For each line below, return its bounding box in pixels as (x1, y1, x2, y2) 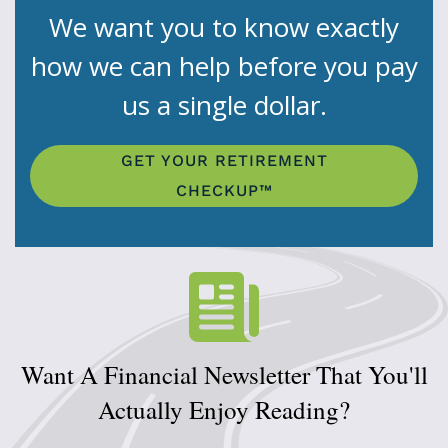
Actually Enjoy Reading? (98, 393, 350, 427)
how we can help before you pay (30, 48, 418, 85)
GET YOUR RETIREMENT (120, 151, 328, 171)
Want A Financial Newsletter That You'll (20, 358, 428, 392)
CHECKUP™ (175, 181, 273, 201)
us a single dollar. (121, 87, 327, 124)
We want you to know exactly (49, 9, 399, 46)
